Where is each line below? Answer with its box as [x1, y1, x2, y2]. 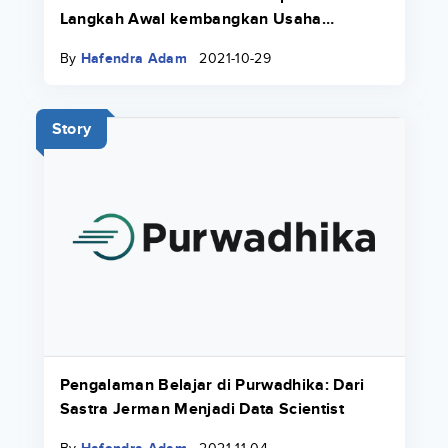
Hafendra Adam [80, 49, 188, 67]
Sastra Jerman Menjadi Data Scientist [59, 398, 345, 419]
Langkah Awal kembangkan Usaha [59, 8, 322, 29]
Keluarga [59, 32, 128, 53]
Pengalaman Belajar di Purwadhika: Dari [59, 374, 365, 395]
